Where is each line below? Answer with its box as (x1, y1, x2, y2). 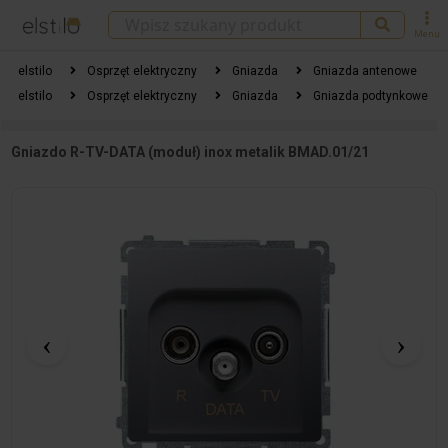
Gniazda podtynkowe (312, 89, 428, 103)
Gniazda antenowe (312, 64, 417, 78)
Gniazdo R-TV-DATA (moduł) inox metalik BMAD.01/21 (11, 144, 370, 160)
